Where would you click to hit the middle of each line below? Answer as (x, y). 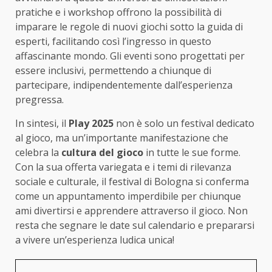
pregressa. (39, 100)
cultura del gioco (102, 153)
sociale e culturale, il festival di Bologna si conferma (132, 182)
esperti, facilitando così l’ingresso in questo (113, 42)
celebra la (38, 153)
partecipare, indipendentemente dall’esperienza (124, 85)
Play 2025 (91, 124)
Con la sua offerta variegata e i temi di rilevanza (123, 167)
